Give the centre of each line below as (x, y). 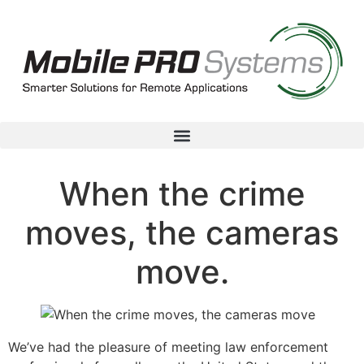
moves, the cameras (182, 233)
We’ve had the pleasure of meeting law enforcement (168, 347)
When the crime (182, 194)
